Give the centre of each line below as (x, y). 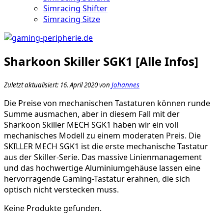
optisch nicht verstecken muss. (61, 189)
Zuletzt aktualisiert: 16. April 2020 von (58, 85)
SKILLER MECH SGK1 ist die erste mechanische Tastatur (106, 146)
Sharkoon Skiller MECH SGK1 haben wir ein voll (91, 124)
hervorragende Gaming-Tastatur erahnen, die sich (97, 179)
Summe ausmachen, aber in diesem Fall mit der (92, 114)
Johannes (125, 85)
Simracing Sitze (72, 19)
